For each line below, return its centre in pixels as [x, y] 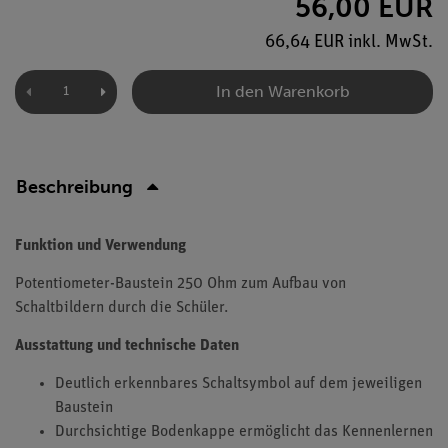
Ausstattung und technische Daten [127, 346]
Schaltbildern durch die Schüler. [121, 308]
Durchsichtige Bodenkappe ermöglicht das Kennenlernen [244, 432]
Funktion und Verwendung [100, 246]
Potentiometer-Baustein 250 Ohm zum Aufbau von [180, 284]
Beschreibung [74, 186]
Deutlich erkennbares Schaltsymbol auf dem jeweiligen [238, 384]
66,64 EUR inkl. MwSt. [349, 42]
